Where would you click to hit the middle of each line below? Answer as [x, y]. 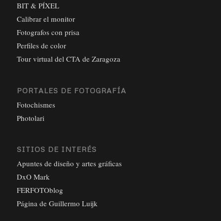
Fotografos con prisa [48, 32]
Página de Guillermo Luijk [57, 203]
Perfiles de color [41, 46]
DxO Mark [33, 176]
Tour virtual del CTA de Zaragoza [68, 59]
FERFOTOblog [40, 190]
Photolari [30, 118]
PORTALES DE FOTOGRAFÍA [71, 90]
